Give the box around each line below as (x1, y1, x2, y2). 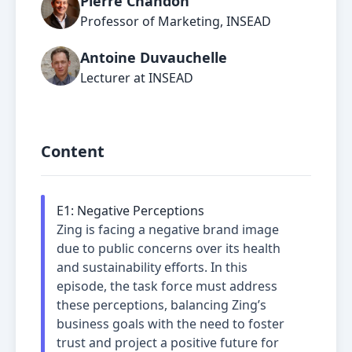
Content (41, 141, 104, 163)
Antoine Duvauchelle (80, 48, 227, 68)
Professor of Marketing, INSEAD (80, 13, 271, 31)
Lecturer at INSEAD (80, 69, 193, 87)
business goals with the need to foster (57, 315, 284, 333)
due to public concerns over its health (57, 240, 280, 258)
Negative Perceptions (77, 202, 204, 220)
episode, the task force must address (57, 277, 277, 295)
